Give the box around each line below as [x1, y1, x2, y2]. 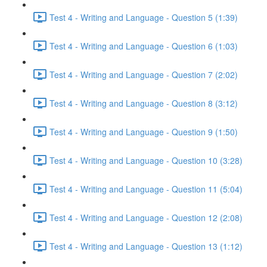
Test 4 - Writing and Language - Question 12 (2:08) [49, 211, 243, 223]
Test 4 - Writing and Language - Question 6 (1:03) [49, 39, 238, 52]
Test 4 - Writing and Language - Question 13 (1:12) [49, 240, 243, 252]
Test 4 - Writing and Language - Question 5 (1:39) [49, 11, 238, 23]
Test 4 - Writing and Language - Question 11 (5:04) [49, 182, 243, 195]
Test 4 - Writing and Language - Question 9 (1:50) [49, 125, 238, 138]
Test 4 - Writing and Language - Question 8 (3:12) [49, 97, 238, 109]
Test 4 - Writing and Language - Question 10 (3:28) [49, 154, 243, 166]
